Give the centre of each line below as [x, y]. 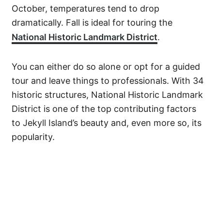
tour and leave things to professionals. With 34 [108, 81]
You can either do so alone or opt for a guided [106, 67]
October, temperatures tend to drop [85, 8]
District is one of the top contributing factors [104, 109]
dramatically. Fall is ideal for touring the [92, 23]
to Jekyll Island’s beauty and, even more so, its [107, 123]
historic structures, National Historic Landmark [107, 95]
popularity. [33, 137]
